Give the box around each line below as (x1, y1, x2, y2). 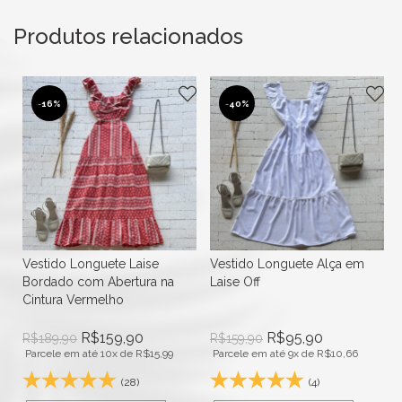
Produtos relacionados (13, 23, 243, 50)
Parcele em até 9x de (213, 347, 317, 361)
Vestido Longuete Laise (22, 257, 159, 272)
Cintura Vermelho (22, 293, 124, 308)
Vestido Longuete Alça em (210, 257, 364, 272)
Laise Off (210, 275, 260, 290)
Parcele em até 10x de (25, 347, 135, 361)
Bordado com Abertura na (22, 275, 174, 290)
